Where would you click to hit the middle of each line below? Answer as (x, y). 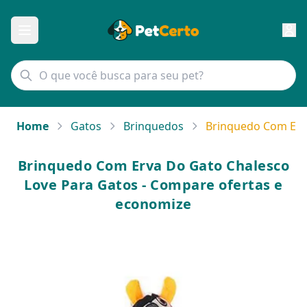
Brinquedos (153, 126)
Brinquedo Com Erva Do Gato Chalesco (153, 165)
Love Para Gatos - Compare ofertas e (153, 185)
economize (153, 204)
